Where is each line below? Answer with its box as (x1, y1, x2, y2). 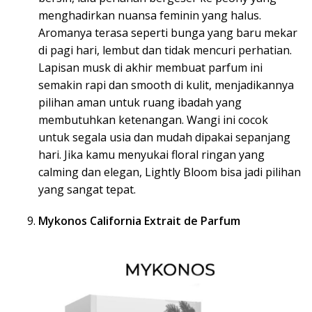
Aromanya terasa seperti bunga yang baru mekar (38, 24, 297, 40)
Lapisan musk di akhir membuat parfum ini (38, 59, 263, 75)
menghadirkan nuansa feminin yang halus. (38, 7, 261, 23)
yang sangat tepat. (38, 181, 136, 197)
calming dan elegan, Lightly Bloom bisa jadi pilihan (38, 164, 301, 180)
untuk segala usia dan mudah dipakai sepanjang (38, 129, 290, 145)
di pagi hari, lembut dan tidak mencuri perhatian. (38, 42, 292, 58)
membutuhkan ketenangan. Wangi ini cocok (38, 111, 268, 127)
